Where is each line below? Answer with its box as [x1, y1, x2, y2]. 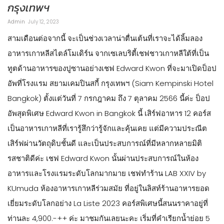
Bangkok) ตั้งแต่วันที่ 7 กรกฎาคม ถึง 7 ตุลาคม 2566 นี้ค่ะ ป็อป [7, 92, 210, 103]
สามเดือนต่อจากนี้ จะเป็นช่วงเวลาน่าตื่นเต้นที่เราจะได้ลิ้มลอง [7, 32, 202, 43]
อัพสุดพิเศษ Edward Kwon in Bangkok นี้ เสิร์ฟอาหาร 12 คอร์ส [7, 107, 211, 118]
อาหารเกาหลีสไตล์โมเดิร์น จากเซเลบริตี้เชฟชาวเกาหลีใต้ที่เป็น [7, 47, 209, 58]
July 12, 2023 [28, 17, 59, 25]
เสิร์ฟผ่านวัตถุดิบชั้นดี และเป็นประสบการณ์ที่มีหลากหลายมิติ [7, 137, 202, 148]
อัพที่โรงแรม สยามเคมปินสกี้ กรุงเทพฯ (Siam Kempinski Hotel [7, 77, 213, 88]
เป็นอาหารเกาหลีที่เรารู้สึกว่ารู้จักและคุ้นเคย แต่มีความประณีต [7, 122, 207, 133]
